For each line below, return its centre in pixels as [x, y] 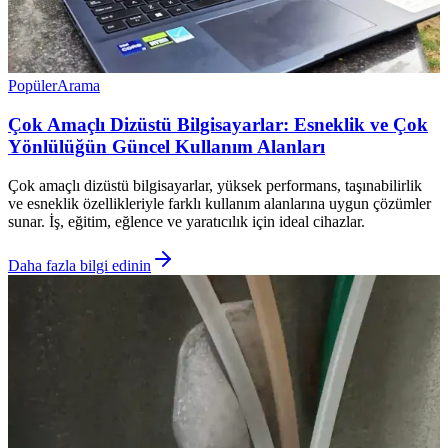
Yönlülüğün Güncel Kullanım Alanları [166, 146]
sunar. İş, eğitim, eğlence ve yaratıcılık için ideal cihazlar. [186, 221]
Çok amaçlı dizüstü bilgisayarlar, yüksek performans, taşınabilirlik [215, 185]
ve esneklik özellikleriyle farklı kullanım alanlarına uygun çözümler [219, 203]
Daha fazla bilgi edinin [79, 265]
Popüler [32, 86]
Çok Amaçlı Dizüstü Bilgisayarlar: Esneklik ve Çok [218, 124]
